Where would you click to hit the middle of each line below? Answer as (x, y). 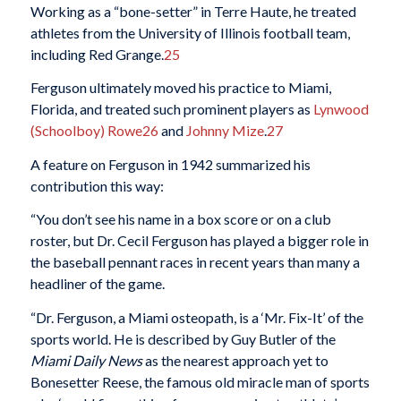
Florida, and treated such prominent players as (171, 109)
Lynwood (341, 109)
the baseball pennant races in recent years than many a (195, 262)
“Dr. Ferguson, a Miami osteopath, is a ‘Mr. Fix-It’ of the (196, 317)
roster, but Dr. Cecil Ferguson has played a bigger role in (199, 241)
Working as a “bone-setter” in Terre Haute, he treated (193, 11)
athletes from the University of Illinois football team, (190, 32)
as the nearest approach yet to (236, 360)
